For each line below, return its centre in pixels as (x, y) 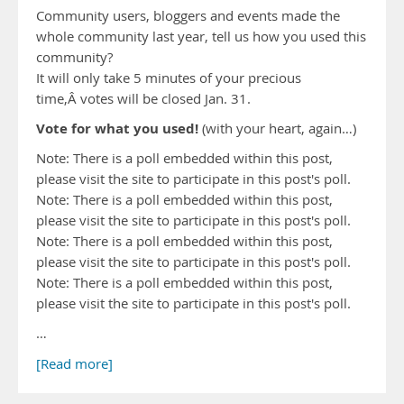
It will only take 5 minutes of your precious (169, 78)
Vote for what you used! (117, 129)
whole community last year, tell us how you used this (201, 37)
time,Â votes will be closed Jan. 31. (143, 99)
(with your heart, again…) (277, 129)
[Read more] (74, 364)
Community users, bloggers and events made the (188, 16)
